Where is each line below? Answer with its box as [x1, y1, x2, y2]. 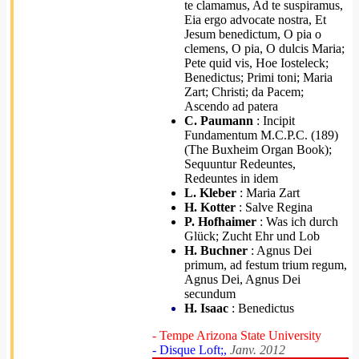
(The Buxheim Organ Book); [184, 143, 332, 156]
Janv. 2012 [230, 343, 285, 357]
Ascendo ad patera [184, 99, 278, 113]
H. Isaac [184, 301, 228, 315]
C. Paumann [184, 114, 253, 127]
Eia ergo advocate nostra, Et [184, 13, 326, 26]
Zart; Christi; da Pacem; [184, 85, 304, 99]
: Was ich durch [256, 215, 338, 228]
